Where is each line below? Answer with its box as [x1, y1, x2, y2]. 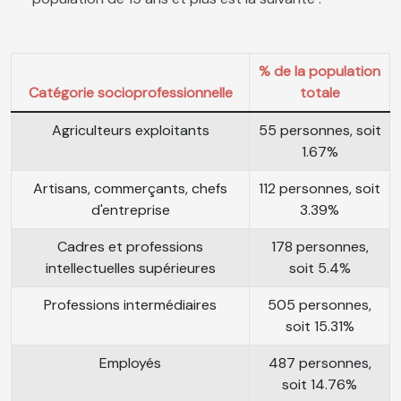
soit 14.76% [282, 375, 357, 395]
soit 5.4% [288, 259, 351, 278]
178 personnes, [270, 237, 369, 257]
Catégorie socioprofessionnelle [28, 83, 233, 103]
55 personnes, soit [258, 121, 381, 141]
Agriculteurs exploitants [51, 121, 209, 141]
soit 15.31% [285, 317, 354, 337]
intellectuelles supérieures [45, 259, 216, 278]
